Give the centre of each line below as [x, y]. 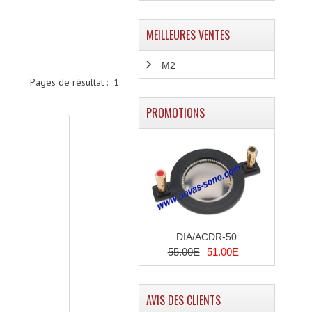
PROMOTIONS [175, 113]
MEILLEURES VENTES [188, 35]
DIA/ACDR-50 [207, 237]
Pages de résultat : [72, 82]
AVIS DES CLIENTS [183, 301]
